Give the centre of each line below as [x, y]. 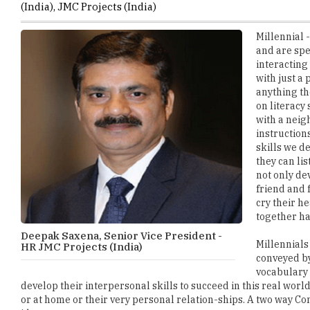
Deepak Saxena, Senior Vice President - [121, 194]
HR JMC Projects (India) [82, 205]
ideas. [34, 272]
